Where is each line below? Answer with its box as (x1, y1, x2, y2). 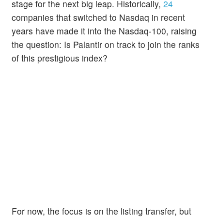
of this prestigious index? (12, 51, 108, 64)
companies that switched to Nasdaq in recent (12, 11, 185, 23)
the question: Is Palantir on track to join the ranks (12, 38, 200, 50)
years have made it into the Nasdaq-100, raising (12, 24, 197, 37)
